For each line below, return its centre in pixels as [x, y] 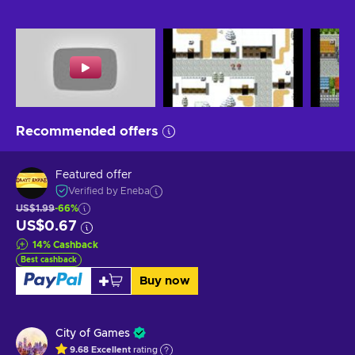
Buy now [164, 281]
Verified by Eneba [109, 191]
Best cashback [49, 260]
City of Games [93, 333]
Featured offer [94, 176]
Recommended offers [87, 131]
